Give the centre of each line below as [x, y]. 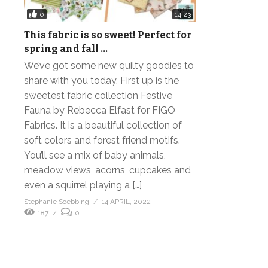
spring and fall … [66, 49]
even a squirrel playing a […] [83, 185]
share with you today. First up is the [101, 81]
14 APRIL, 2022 [126, 202]
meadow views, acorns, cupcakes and [107, 170]
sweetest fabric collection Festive [98, 96]
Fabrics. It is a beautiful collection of [103, 126]
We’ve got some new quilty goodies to [109, 66]
